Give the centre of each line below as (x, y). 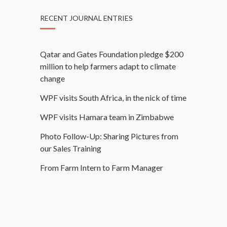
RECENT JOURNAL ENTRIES (86, 18)
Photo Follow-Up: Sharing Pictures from (109, 136)
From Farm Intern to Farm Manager (102, 167)
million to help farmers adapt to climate (108, 66)
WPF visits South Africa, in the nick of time (113, 97)
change (52, 78)
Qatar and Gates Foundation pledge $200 (112, 54)
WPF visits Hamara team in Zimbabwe (107, 117)
